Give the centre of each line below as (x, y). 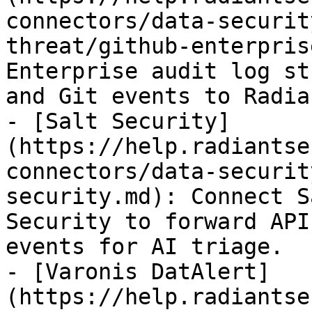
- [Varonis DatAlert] (138, 272)
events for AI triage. (145, 247)
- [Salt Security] (118, 121)
